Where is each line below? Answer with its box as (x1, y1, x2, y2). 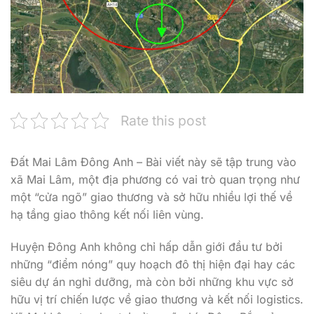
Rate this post (121, 112, 206, 130)
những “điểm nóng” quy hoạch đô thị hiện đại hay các (11, 257, 295, 272)
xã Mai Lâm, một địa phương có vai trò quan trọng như (11, 172, 300, 187)
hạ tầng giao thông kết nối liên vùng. (11, 207, 204, 222)
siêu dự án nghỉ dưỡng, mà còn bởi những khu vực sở (11, 275, 294, 289)
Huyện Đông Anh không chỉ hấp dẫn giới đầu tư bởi (11, 240, 282, 254)
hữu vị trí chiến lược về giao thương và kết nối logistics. (11, 292, 303, 307)
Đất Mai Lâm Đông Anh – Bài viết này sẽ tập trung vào (11, 155, 296, 170)
